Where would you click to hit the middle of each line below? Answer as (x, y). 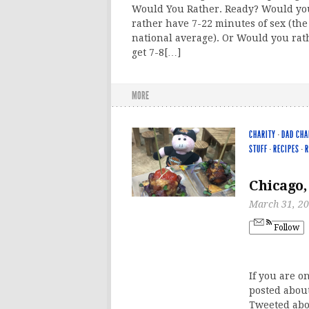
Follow (286, 227)
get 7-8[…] (156, 52)
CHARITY (262, 134)
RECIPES (286, 149)
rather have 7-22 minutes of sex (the (220, 23)
